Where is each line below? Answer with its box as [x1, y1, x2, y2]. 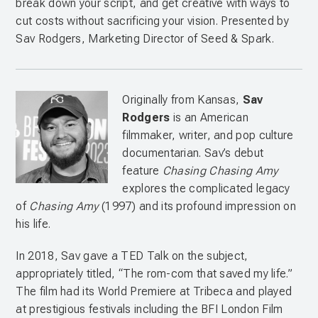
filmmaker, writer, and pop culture [122, 128, 294, 142]
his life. [16, 217, 51, 231]
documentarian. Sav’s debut [122, 146, 264, 160]
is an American [170, 111, 249, 124]
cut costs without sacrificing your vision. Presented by [16, 14, 289, 28]
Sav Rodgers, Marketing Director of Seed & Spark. [16, 32, 274, 45]
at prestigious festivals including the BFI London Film [16, 302, 283, 316]
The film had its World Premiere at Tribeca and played [16, 285, 292, 298]
